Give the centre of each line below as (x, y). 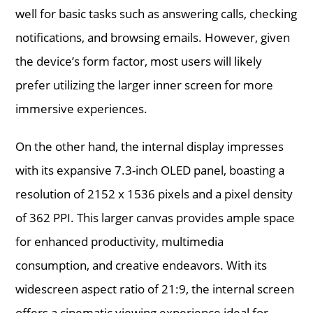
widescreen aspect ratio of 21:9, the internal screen (155, 289)
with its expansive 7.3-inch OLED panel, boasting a (150, 170)
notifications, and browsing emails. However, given (153, 37)
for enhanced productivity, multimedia (120, 241)
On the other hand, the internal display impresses (150, 146)
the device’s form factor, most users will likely (139, 61)
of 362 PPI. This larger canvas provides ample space (155, 217)
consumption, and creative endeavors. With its (141, 265)
